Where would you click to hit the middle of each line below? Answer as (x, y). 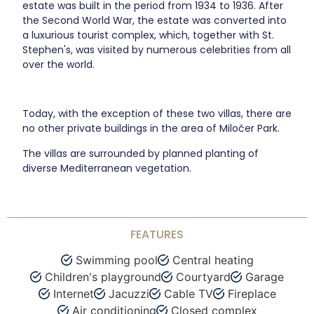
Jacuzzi (129, 294)
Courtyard (203, 277)
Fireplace (252, 294)
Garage (265, 277)
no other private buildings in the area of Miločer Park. (151, 129)
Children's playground (103, 277)
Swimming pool (116, 260)
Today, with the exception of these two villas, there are (157, 114)
